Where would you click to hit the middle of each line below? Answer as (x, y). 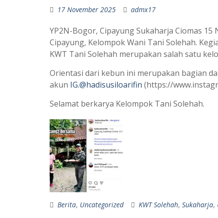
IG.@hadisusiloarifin (107, 85)
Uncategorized (102, 205)
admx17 (143, 9)
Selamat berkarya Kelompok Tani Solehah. (127, 104)
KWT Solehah (158, 205)
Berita (67, 205)
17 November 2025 (87, 9)
